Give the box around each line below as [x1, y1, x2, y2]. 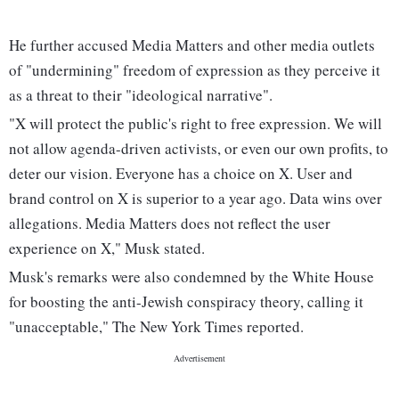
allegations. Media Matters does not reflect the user [9, 213, 330, 234]
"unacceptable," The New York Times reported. [9, 316, 304, 338]
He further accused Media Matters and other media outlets [9, 35, 375, 56]
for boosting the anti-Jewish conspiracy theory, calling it [9, 291, 363, 313]
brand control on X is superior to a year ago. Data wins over [9, 188, 382, 209]
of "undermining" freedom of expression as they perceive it [9, 60, 380, 81]
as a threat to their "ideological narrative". [9, 85, 273, 106]
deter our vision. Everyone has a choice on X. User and [9, 163, 353, 184]
